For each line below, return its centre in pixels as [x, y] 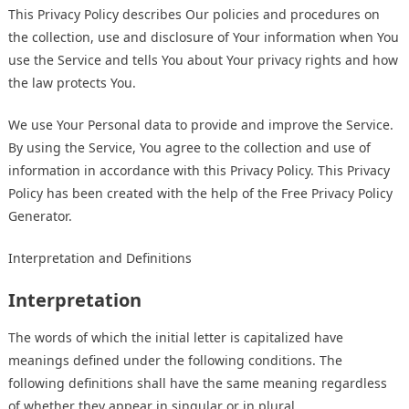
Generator [38, 216]
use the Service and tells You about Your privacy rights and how [203, 60]
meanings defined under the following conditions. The [175, 361]
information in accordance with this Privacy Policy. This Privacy [199, 171]
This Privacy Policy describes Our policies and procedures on [194, 15]
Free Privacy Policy [337, 194]
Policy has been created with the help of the [145, 194]
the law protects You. [72, 83]
